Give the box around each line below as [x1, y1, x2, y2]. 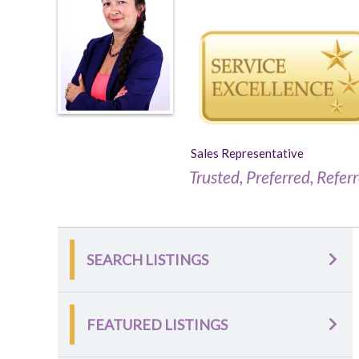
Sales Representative [191, 146, 304, 160]
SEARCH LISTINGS [87, 251, 208, 268]
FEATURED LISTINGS [87, 316, 228, 333]
